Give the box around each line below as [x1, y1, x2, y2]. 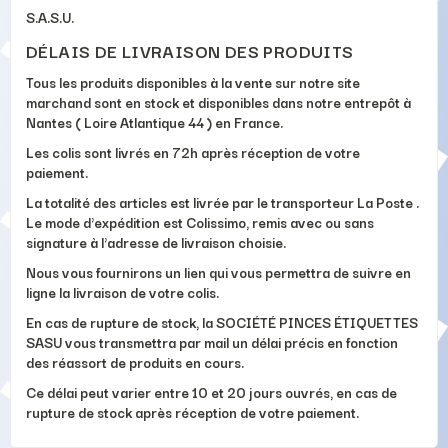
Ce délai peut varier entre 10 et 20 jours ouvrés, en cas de [26, 380, 397, 403]
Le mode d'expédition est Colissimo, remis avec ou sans [26, 210, 374, 233]
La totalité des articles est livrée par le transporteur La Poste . [26, 190, 419, 213]
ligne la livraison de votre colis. [26, 280, 219, 303]
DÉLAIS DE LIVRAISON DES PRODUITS [26, 36, 354, 64]
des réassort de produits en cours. [26, 350, 244, 373]
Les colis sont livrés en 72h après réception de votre [26, 140, 360, 163]
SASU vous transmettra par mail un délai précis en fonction [26, 330, 398, 353]
